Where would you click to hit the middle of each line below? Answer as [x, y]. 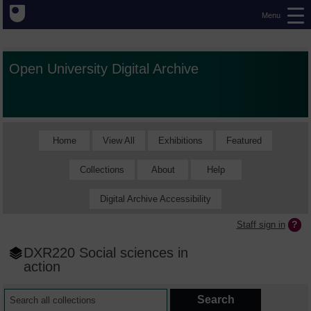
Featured [244, 140]
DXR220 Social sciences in [106, 253]
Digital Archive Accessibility [155, 199]
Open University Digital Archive [104, 69]
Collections [102, 169]
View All [118, 140]
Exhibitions [180, 140]
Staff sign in [261, 224]
